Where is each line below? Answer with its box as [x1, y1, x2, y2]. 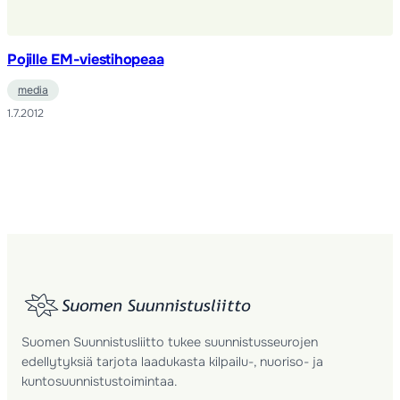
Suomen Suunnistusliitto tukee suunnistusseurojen [21, 334, 319, 351]
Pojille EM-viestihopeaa [7, 50, 164, 70]
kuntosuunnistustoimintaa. [21, 373, 179, 390]
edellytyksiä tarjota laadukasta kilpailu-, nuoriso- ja [21, 354, 324, 371]
